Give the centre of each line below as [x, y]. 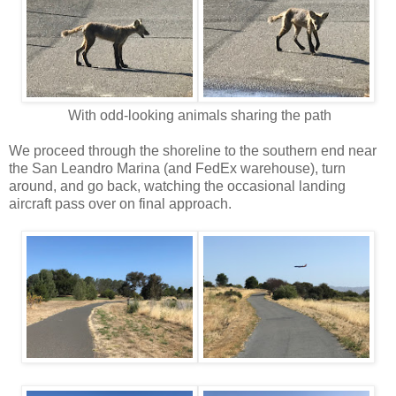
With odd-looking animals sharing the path [198, 115]
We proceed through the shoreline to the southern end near [193, 150]
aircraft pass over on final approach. [120, 203]
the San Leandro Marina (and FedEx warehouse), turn [177, 168]
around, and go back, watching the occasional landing [177, 186]
